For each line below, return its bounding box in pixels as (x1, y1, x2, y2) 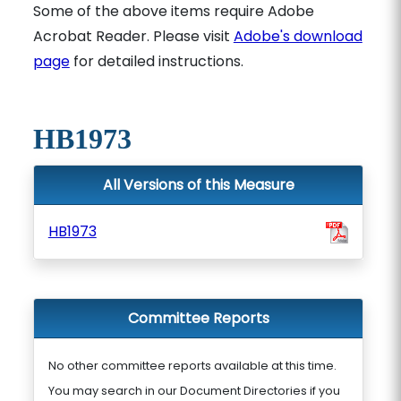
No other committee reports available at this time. (47, 358, 337, 373)
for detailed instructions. (69, 51, 243, 72)
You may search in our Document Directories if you (47, 383, 340, 398)
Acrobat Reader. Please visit (32, 26, 234, 47)
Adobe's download (233, 26, 363, 47)
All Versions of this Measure (102, 175, 294, 195)
